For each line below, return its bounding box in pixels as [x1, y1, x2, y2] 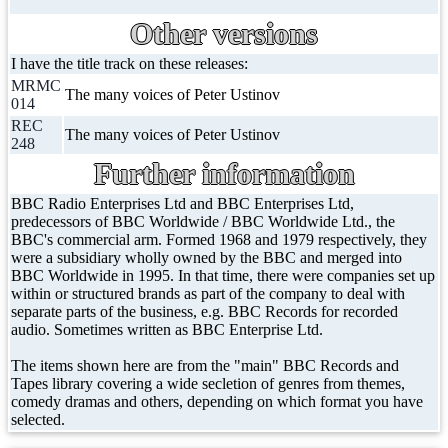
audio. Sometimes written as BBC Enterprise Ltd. [11, 321, 323, 338]
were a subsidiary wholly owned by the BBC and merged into [11, 249, 402, 266]
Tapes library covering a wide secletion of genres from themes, [11, 375, 405, 392]
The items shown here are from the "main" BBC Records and [11, 357, 399, 374]
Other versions [130, 17, 318, 50]
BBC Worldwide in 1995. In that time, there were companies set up [11, 267, 435, 284]
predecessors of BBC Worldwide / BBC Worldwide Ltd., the [11, 213, 395, 230]
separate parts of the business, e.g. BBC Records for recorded [11, 303, 398, 320]
